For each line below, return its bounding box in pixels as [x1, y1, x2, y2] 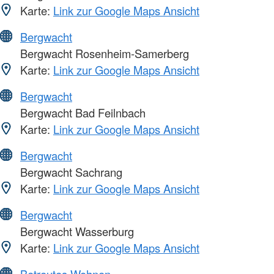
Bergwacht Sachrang [17, 163, 122, 180]
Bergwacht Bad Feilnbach [17, 104, 146, 120]
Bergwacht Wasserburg [17, 223, 134, 239]
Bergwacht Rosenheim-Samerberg [17, 45, 189, 61]
